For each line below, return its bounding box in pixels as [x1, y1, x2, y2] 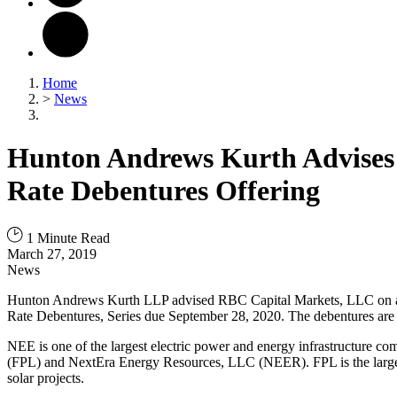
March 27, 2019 [7, 245, 97, 261]
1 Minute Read [23, 230, 110, 245]
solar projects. [7, 370, 84, 385]
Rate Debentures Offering [7, 175, 320, 207]
